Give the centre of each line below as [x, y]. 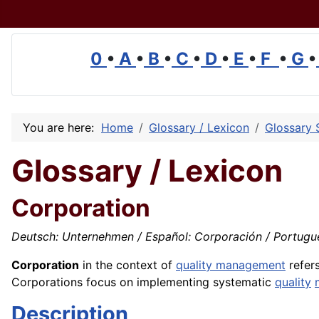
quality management [231, 265]
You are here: [62, 128]
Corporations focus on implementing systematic [143, 282]
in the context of [127, 265]
